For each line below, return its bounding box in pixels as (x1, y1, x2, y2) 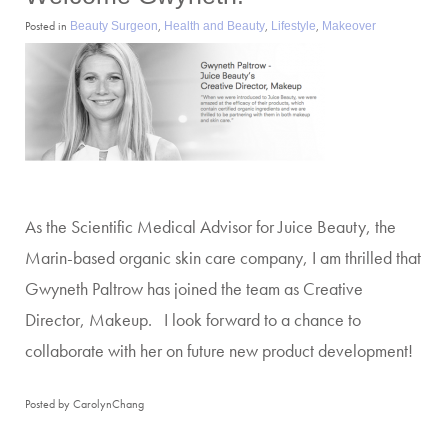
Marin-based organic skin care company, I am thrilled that (25, 246, 421, 269)
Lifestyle (271, 18, 316, 33)
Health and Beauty (164, 18, 265, 33)
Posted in (25, 17, 70, 34)
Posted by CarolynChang (25, 395, 144, 412)
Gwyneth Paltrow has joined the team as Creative (25, 277, 363, 300)
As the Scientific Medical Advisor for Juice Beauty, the (25, 215, 396, 238)
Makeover (322, 18, 376, 33)
